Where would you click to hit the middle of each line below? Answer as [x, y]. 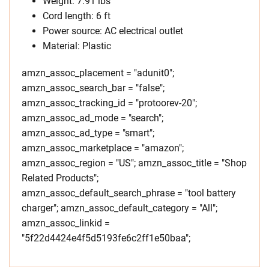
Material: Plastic [77, 46]
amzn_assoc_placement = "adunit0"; [98, 73]
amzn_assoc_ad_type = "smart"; [88, 133]
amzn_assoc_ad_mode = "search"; [92, 118]
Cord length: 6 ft [77, 16]
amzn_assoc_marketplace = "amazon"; [103, 148]
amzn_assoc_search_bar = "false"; [93, 88]
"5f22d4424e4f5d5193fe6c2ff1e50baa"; [106, 238]
